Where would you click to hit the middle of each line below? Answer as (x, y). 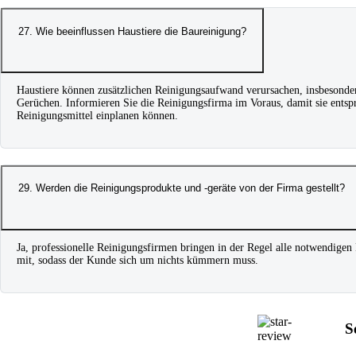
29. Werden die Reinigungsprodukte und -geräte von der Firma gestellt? (182, 188)
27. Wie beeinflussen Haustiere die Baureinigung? (132, 31)
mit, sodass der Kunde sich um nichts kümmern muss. (137, 260)
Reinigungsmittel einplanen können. (97, 116)
